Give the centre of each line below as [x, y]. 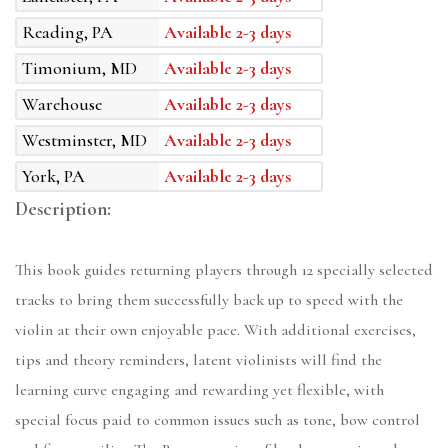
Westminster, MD [84, 140]
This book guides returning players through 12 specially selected [224, 270]
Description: [63, 209]
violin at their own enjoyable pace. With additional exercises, [215, 330]
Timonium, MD [79, 68]
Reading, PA [67, 32]
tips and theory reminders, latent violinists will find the [198, 360]
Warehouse [62, 104]
